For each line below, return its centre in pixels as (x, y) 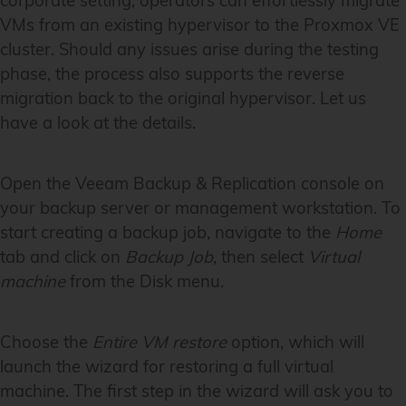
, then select (261, 257)
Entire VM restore (159, 343)
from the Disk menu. (145, 282)
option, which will (295, 343)
